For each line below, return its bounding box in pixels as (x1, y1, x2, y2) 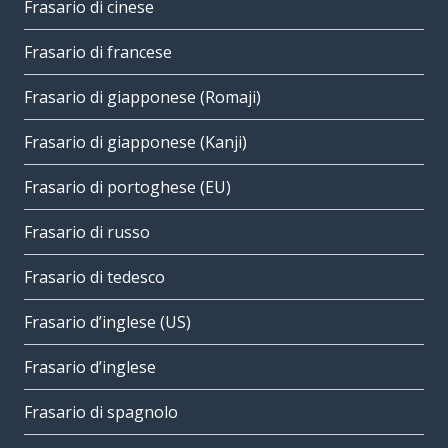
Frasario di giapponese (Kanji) (24, 131, 247, 154)
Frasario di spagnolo (24, 401, 178, 424)
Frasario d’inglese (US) (24, 311, 191, 334)
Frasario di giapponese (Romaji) (24, 86, 261, 109)
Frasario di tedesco (24, 266, 165, 289)
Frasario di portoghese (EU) (24, 176, 231, 199)
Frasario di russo (24, 221, 150, 244)
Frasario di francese (24, 41, 172, 64)
